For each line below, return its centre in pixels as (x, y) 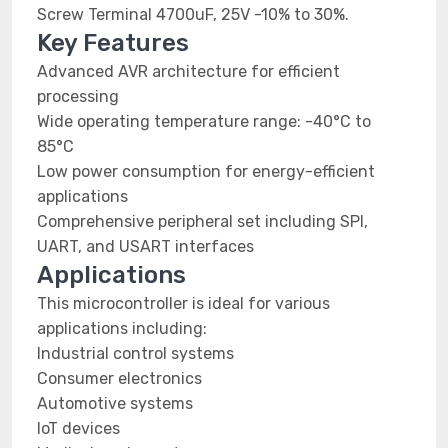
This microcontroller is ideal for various (183, 303)
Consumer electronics (119, 378)
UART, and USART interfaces (145, 246)
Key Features (113, 43)
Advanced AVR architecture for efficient (188, 71)
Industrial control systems (135, 353)
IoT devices (78, 428)
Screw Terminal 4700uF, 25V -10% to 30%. (193, 14)
